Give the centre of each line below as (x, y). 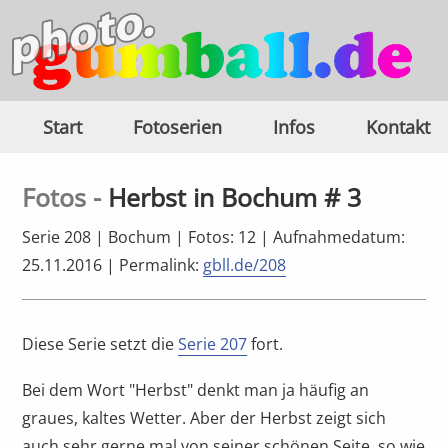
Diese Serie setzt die (100, 344)
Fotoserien (177, 127)
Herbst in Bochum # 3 (235, 197)
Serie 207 (213, 344)
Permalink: (161, 265)
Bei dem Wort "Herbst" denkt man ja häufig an (196, 390)
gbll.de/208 (245, 265)
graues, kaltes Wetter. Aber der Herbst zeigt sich (204, 418)
